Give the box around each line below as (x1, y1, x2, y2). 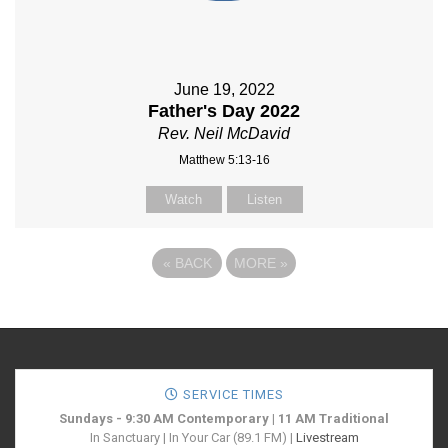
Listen (247, 192, 282, 207)
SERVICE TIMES (178, 387, 284, 402)
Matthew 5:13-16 (178, 153, 270, 167)
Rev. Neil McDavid (158, 125, 290, 142)
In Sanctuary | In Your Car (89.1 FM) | (89, 430, 296, 445)
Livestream (295, 430, 359, 445)
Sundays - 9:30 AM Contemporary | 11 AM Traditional (59, 411, 389, 426)
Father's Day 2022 (148, 101, 300, 121)
